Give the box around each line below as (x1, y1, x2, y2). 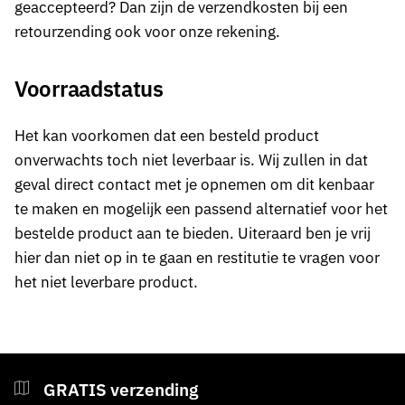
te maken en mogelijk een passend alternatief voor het (14, 198, 388, 219)
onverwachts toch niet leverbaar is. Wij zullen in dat (14, 149, 368, 170)
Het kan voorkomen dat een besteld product (14, 125, 319, 146)
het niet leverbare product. (14, 271, 198, 292)
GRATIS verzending (43, 377, 198, 400)
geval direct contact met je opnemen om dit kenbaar (14, 174, 374, 194)
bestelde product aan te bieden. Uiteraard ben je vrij (14, 222, 371, 243)
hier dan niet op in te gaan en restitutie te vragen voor (14, 247, 380, 268)
